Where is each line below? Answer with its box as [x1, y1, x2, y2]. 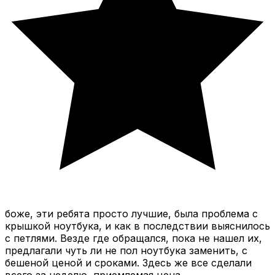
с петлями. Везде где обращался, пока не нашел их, [5, 232, 262, 244]
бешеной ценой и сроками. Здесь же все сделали [5, 257, 252, 269]
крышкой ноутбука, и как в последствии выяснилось [5, 220, 270, 232]
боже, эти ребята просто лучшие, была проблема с [5, 207, 258, 220]
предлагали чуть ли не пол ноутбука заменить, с [5, 244, 247, 257]
